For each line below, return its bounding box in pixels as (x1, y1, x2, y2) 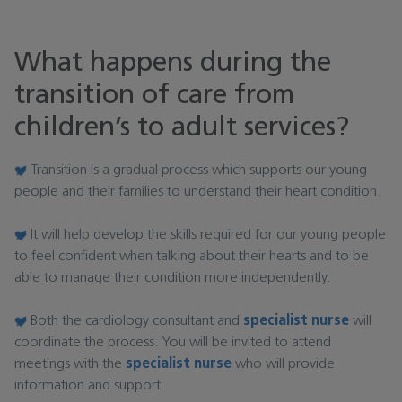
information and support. (14, 379, 165, 394)
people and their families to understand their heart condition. (14, 185, 381, 200)
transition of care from (14, 83, 294, 111)
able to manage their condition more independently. (14, 271, 331, 286)
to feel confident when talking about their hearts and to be (14, 249, 369, 265)
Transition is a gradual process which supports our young (27, 163, 367, 179)
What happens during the (14, 50, 331, 79)
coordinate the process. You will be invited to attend (14, 336, 331, 351)
